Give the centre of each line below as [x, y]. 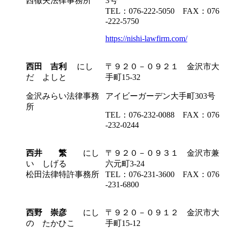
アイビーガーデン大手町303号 [160, 96]
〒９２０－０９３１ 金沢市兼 [162, 153]
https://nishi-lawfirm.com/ [146, 38]
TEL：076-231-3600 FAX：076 [162, 174]
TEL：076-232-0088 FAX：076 [162, 115]
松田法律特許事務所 [63, 174]
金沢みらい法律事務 [63, 96]
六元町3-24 [125, 163]
